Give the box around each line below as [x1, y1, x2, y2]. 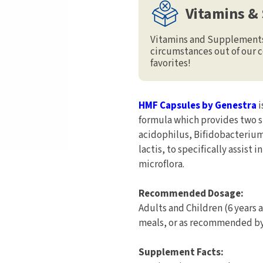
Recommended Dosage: [139, 187, 244, 201]
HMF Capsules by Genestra [139, 99, 257, 113]
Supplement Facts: [139, 245, 224, 259]
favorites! [150, 56, 191, 70]
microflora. [139, 157, 184, 171]
